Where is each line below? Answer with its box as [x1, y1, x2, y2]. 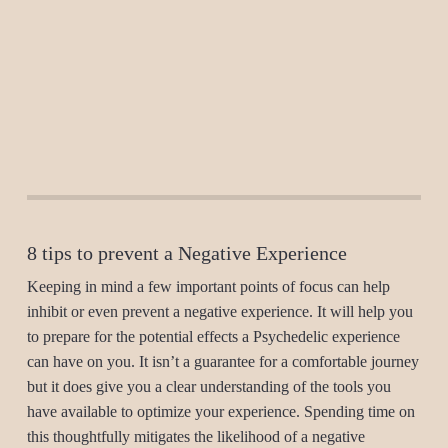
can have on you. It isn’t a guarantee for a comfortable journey [26, 353, 419, 370]
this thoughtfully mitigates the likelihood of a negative [26, 428, 365, 445]
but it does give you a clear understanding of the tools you [26, 378, 391, 395]
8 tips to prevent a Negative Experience [26, 243, 347, 264]
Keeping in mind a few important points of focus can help [26, 278, 390, 295]
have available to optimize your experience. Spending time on [26, 403, 415, 420]
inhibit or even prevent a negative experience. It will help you [26, 303, 413, 320]
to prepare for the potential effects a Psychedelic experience [26, 328, 400, 345]
